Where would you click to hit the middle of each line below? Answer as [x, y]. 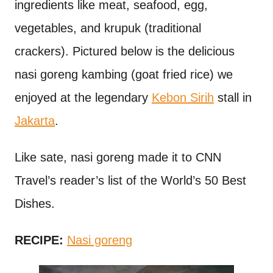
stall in [233, 97]
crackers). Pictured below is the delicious [125, 51]
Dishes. [35, 203]
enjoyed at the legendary [83, 97]
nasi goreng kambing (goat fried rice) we [124, 74]
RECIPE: [39, 240]
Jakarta [35, 120]
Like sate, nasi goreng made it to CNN [118, 157]
